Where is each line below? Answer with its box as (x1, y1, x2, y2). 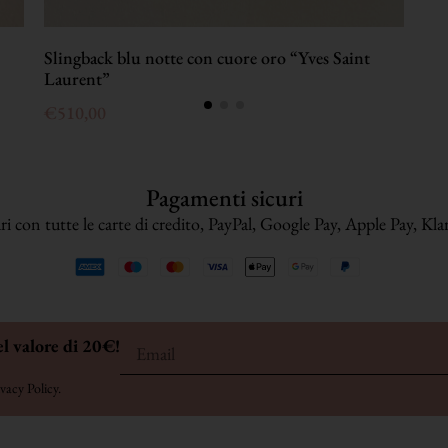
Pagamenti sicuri (145, 182, 303, 214)
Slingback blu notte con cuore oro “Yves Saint (44, 46, 370, 70)
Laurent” (44, 67, 110, 91)
